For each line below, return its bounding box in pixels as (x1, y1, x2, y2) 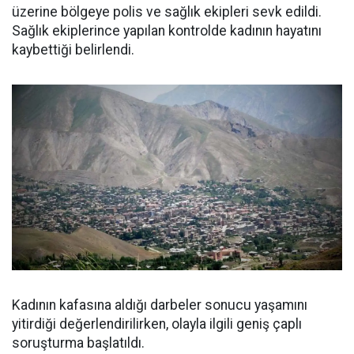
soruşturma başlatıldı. (12, 335, 145, 352)
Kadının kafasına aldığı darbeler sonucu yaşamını (12, 297, 307, 314)
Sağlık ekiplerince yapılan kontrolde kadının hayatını (12, 23, 322, 39)
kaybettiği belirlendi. (12, 42, 134, 58)
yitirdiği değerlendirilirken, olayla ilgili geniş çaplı (12, 316, 302, 333)
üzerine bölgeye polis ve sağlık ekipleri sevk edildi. (12, 4, 322, 20)
